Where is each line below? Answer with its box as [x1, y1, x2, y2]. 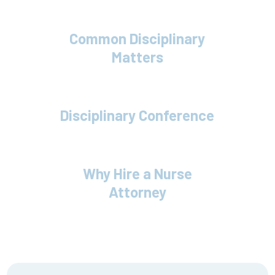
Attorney [108, 183, 166, 201]
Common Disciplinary [69, 29, 206, 47]
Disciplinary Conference [60, 106, 215, 124]
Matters [111, 48, 163, 66]
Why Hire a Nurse [82, 165, 192, 182]
